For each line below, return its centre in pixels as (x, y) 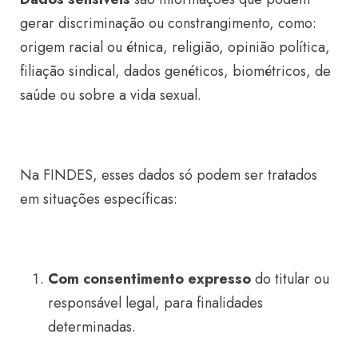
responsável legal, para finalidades (155, 302)
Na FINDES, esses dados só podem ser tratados (169, 175)
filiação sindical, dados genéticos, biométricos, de (175, 71)
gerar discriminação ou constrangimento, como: (168, 23)
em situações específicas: (99, 199)
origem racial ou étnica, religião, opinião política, (175, 47)
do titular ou (290, 278)
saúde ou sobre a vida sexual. (111, 95)
